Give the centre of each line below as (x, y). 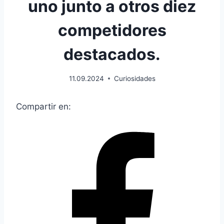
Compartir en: (43, 106)
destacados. (112, 54)
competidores (112, 30)
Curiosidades (134, 78)
